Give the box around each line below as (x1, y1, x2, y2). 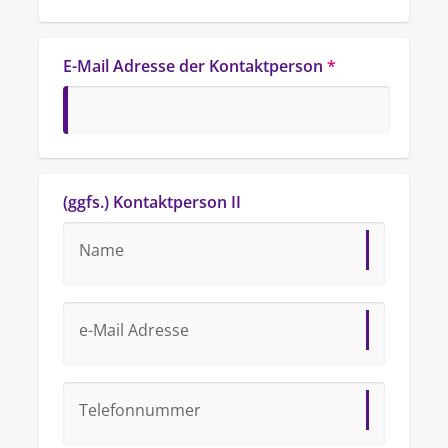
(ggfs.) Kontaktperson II (63, 191, 241, 213)
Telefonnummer (79, 399, 201, 421)
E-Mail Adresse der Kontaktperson (63, 55, 323, 77)
